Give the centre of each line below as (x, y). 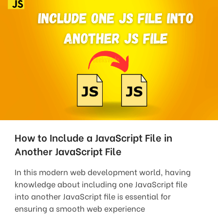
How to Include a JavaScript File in (93, 137)
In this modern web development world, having (103, 172)
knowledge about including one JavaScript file (101, 184)
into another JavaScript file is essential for (93, 196)
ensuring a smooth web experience (80, 208)
